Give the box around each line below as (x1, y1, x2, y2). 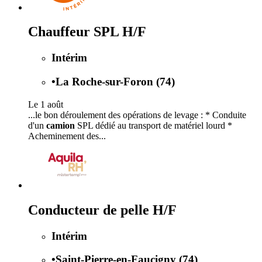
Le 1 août (28, 99, 63, 109)
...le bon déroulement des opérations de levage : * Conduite (28, 109, 246, 120)
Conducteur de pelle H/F (28, 202, 177, 218)
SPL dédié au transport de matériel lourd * (75, 120, 232, 130)
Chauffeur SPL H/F (28, 24, 146, 40)
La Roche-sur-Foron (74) (56, 75, 175, 88)
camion (46, 120, 75, 130)
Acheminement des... (28, 130, 106, 141)
